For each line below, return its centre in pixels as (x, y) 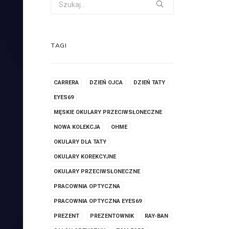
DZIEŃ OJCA (106, 83)
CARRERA (66, 83)
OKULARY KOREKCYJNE (85, 157)
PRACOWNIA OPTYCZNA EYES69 (98, 201)
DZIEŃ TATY (149, 83)
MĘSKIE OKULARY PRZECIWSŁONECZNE (108, 112)
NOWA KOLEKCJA (77, 127)
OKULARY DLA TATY (80, 142)
